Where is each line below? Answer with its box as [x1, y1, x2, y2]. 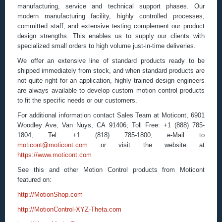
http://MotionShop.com [17, 191, 83, 199]
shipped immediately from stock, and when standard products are [17, 67, 205, 75]
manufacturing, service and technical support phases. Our [17, 2, 205, 10]
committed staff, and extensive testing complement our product [17, 22, 205, 30]
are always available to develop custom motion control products [17, 87, 205, 95]
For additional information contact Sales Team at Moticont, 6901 [17, 111, 205, 119]
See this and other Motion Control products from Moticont [17, 166, 205, 174]
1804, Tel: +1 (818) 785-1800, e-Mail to [17, 131, 205, 139]
